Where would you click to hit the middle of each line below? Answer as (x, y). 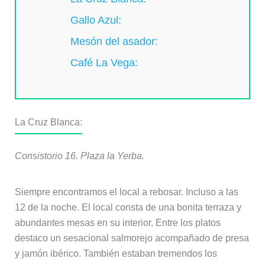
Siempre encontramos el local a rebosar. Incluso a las (126, 192)
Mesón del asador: (114, 42)
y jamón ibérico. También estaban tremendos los (116, 254)
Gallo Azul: (96, 20)
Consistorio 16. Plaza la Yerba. (79, 156)
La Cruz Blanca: (48, 122)
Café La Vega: (104, 63)
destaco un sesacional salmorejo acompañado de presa (132, 238)
